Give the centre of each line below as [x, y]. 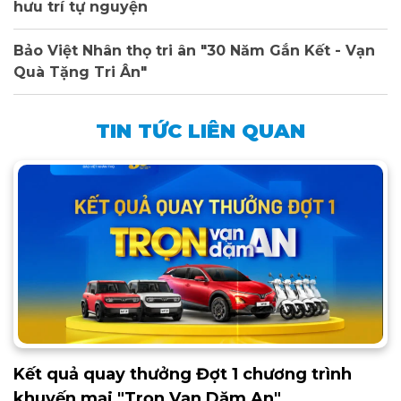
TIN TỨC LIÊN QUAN [200, 131]
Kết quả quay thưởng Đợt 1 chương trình [183, 374]
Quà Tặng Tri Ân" [80, 72]
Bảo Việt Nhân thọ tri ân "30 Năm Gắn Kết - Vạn [194, 50]
